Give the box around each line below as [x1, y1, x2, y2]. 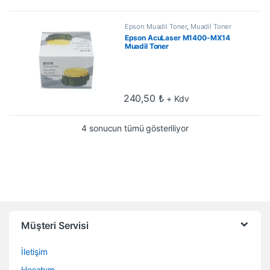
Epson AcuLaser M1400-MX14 [124, 33, 231, 43]
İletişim [21, 246, 48, 257]
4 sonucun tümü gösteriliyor [81, 123, 189, 134]
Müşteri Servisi [21, 219, 89, 232]
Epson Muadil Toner [124, 22, 187, 31]
